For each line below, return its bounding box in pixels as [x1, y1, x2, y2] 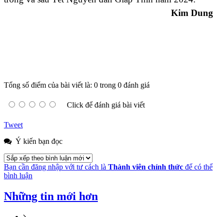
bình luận [4, 171, 32, 180]
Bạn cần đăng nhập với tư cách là [4, 163, 108, 171]
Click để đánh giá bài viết [67, 101, 145, 109]
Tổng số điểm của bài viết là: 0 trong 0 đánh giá [4, 81, 150, 90]
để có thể [183, 163, 213, 171]
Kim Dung [171, 8, 213, 18]
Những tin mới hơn [4, 190, 98, 203]
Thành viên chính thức [108, 163, 183, 171]
